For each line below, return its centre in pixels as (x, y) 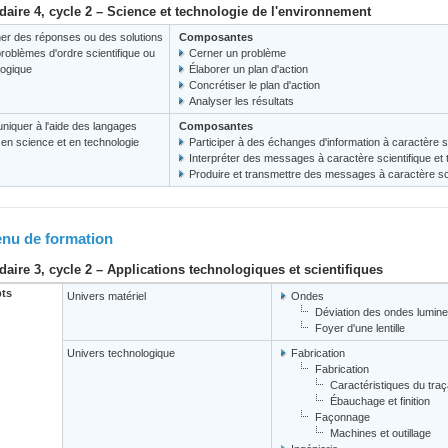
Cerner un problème (237, 53)
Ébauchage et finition (380, 401)
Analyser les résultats (241, 101)
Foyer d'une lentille (360, 328)
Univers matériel (106, 296)
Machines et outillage (380, 433)
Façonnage (342, 417)
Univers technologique (121, 353)
